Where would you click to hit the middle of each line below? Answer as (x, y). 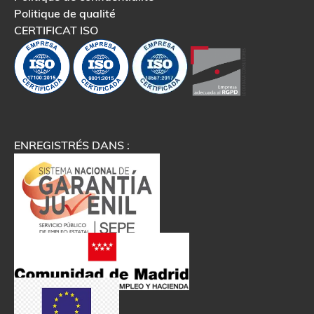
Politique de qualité (65, 13)
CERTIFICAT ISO (56, 30)
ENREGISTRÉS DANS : (72, 145)
